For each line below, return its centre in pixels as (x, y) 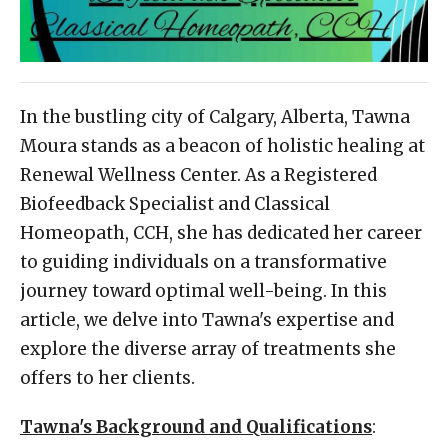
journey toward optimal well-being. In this (203, 290)
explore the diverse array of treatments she (208, 348)
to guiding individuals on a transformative (203, 261)
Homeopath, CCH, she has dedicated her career (221, 232)
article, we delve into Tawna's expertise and (207, 319)
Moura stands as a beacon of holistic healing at (222, 145)
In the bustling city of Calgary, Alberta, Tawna (215, 116)
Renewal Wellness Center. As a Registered (198, 174)
